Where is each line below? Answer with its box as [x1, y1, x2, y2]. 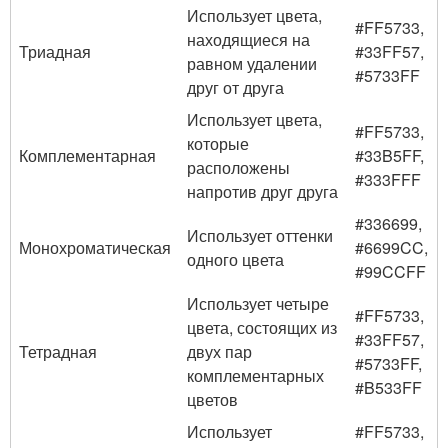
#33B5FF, [355, 143, 424, 167]
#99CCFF [355, 259, 426, 283]
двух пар [187, 339, 252, 363]
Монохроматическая [19, 235, 171, 259]
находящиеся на [187, 27, 310, 51]
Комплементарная [19, 143, 156, 167]
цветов [187, 387, 238, 411]
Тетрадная [19, 339, 97, 363]
